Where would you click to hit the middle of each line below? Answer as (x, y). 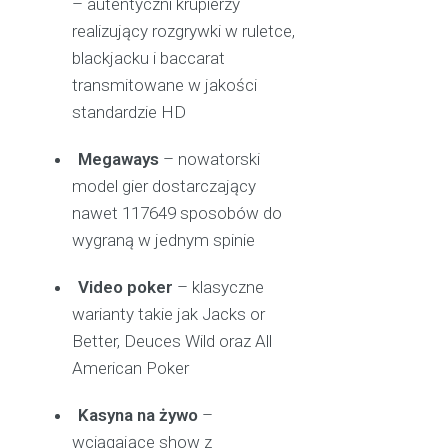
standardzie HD (129, 111)
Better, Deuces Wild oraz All (172, 340)
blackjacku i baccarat (149, 57)
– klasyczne (219, 286)
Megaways (119, 158)
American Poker (131, 367)
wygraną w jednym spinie (164, 239)
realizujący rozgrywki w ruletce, (184, 30)
